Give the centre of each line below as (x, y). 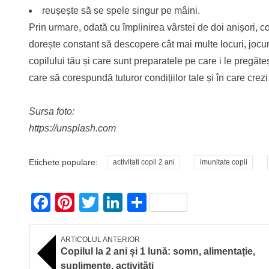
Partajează (193, 202)
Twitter (127, 202)
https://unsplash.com (72, 128)
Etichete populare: (63, 162)
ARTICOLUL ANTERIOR (100, 239)
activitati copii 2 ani (144, 162)
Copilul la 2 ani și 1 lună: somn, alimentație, (158, 251)
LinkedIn (159, 202)
